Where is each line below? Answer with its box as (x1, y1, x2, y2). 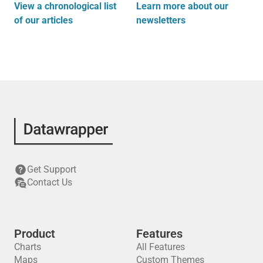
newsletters (136, 14, 186, 26)
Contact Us (27, 176, 72, 188)
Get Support (27, 163, 76, 175)
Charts (14, 241, 41, 252)
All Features (136, 241, 185, 252)
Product (14, 226, 55, 241)
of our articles (14, 14, 73, 26)
